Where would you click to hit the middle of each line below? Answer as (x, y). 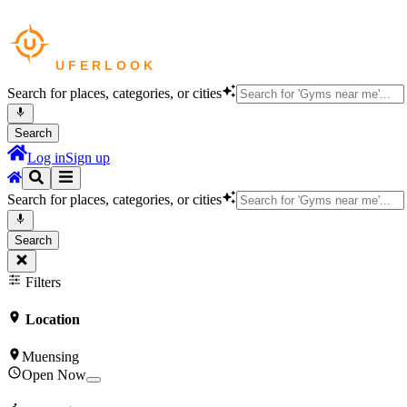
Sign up (88, 158)
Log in (46, 158)
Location (51, 319)
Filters (41, 282)
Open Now (54, 375)
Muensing (50, 357)
